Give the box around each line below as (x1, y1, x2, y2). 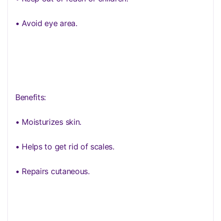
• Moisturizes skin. (15, 117, 81, 127)
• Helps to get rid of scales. (15, 142, 114, 151)
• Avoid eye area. (15, 18, 77, 28)
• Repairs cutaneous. (15, 166, 90, 176)
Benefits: (15, 92, 46, 102)
